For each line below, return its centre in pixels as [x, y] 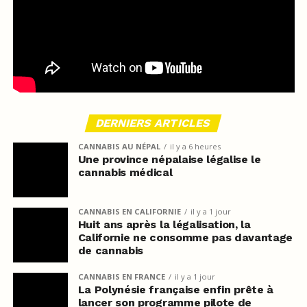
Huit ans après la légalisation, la [164, 224]
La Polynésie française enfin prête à [176, 289]
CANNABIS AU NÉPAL [119, 146]
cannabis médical [125, 172]
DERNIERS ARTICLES [154, 123]
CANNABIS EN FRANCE [121, 276]
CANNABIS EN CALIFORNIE [129, 211]
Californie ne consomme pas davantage [185, 237]
